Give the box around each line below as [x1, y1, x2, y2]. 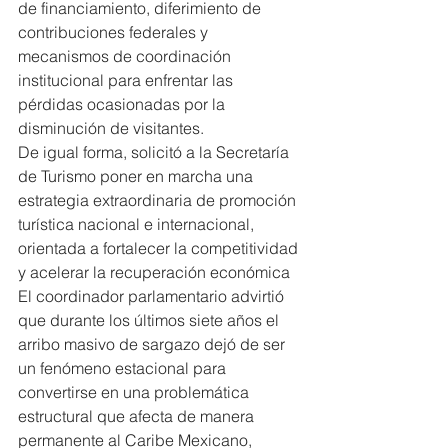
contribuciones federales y [18, 22, 212, 43]
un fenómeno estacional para [18, 358, 230, 379]
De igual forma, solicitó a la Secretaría [18, 142, 293, 163]
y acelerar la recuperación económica [18, 262, 290, 283]
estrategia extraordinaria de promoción [18, 190, 300, 211]
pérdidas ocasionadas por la [18, 94, 229, 115]
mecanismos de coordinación [18, 46, 235, 67]
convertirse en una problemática [18, 382, 253, 403]
